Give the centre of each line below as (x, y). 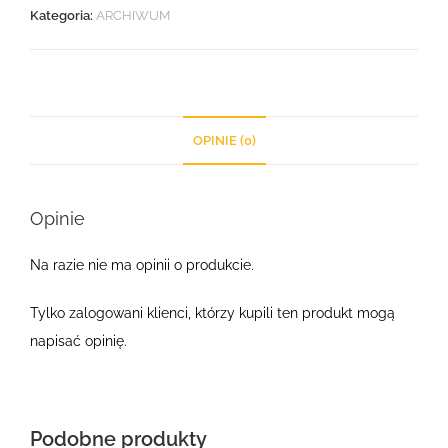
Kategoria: (62, 15)
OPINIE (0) (224, 140)
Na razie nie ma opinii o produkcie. (141, 264)
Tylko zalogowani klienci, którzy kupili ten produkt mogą (212, 312)
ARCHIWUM (132, 15)
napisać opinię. (78, 340)
